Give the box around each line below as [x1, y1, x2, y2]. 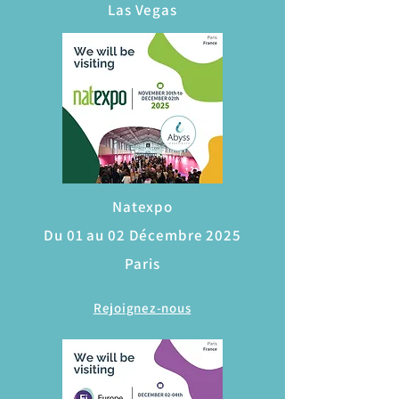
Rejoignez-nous [93, 299, 191, 316]
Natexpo [112, 197, 173, 216]
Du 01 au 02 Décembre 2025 [44, 225, 241, 245]
